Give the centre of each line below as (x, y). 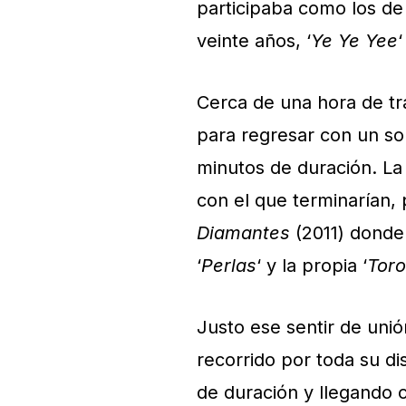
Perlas (229, 266)
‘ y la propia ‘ (312, 266)
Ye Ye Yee (354, 41)
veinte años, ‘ (254, 41)
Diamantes (243, 233)
